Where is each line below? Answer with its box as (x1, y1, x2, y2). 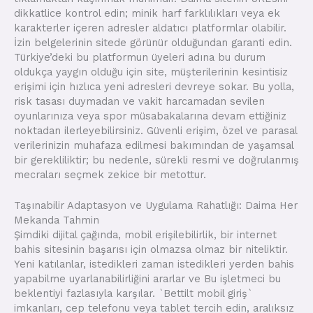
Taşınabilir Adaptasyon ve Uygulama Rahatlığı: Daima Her (14, 199, 298, 212)
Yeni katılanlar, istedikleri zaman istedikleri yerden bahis (14, 258, 294, 270)
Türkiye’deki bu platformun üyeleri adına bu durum (14, 50, 265, 64)
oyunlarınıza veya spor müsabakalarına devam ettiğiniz (14, 109, 286, 122)
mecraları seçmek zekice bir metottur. (14, 168, 206, 181)
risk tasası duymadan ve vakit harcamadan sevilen (14, 94, 265, 108)
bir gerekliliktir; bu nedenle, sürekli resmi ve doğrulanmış (14, 153, 299, 166)
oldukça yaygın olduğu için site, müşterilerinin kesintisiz (14, 65, 288, 78)
